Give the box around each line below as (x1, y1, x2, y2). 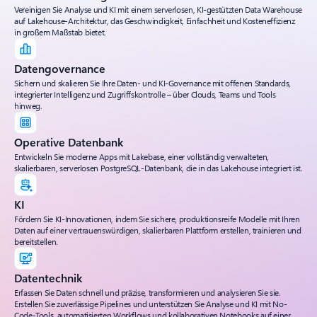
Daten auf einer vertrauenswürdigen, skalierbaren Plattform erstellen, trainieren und (14, 224, 301, 236)
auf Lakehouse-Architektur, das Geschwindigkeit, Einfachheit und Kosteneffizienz (14, 14, 295, 26)
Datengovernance (14, 60, 105, 76)
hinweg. (14, 99, 42, 111)
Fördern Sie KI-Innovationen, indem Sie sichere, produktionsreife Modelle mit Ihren (14, 212, 300, 224)
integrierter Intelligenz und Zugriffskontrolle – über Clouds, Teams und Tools (14, 88, 276, 100)
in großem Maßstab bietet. (14, 25, 106, 38)
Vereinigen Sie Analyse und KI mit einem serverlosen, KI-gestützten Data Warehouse (14, 3, 302, 15)
